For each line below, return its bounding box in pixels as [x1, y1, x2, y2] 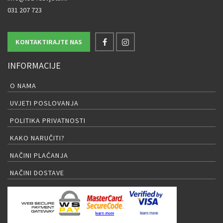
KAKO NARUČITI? [10, 133, 65, 142]
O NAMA [10, 81, 36, 90]
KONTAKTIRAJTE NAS [15, 37, 82, 46]
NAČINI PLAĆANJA [10, 151, 68, 160]
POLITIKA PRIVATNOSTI [10, 116, 86, 125]
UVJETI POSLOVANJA [10, 99, 79, 108]
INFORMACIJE [7, 60, 61, 71]
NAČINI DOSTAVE [10, 168, 64, 177]
